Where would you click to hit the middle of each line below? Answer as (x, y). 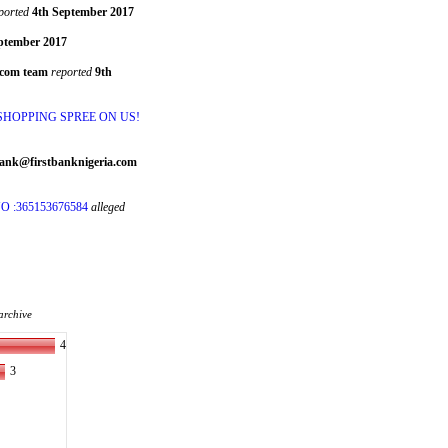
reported (71, 72)
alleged (107, 207)
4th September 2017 (82, 12)
